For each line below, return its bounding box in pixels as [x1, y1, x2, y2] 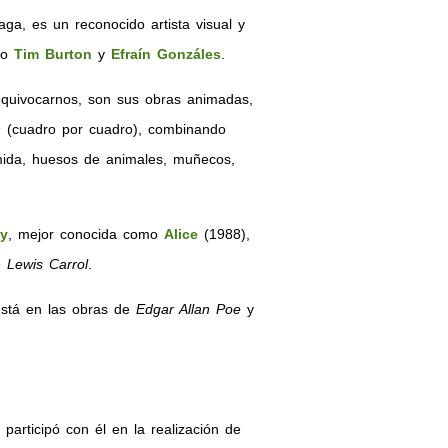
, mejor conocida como [7, 226, 164, 242]
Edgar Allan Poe [135, 301, 241, 317]
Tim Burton [13, 46, 92, 62]
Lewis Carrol [6, 256, 88, 272]
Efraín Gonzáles [110, 46, 221, 62]
